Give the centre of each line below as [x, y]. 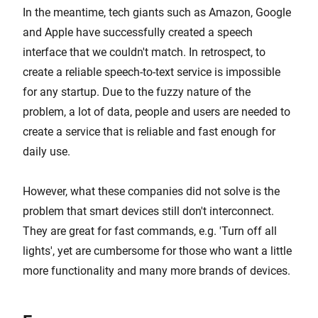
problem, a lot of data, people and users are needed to [157, 112]
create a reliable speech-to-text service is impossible [152, 72]
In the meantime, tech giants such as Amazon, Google [157, 12]
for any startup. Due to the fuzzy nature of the [137, 92]
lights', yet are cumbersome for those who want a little [157, 251]
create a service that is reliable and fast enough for [149, 132]
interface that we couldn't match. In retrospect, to [144, 52]
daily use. [46, 152]
